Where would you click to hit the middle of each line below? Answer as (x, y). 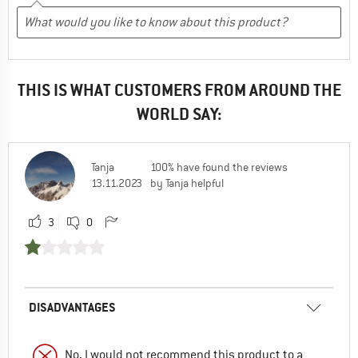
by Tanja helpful (187, 183)
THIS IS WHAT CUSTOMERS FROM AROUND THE (179, 89)
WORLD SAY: (179, 113)
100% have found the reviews (219, 167)
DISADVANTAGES (72, 307)
